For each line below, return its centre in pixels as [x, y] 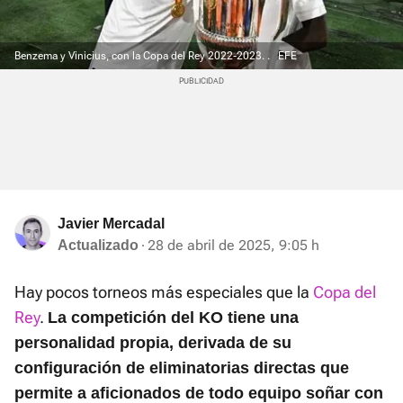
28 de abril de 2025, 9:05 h [233, 246]
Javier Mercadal [111, 224]
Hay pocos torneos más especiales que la [164, 292]
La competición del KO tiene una [173, 318]
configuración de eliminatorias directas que [182, 368]
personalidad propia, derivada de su [153, 343]
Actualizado [98, 246]
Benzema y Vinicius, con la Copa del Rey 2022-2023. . [143, 56]
